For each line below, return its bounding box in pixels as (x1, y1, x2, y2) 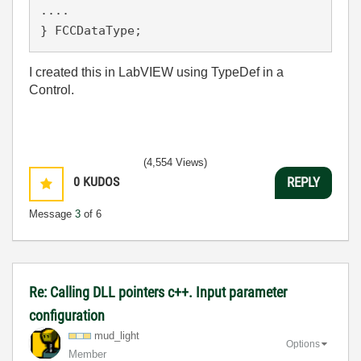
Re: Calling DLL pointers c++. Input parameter (29, 283, 287, 301)
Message (29, 207, 75, 220)
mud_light (94, 329, 139, 342)
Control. (29, 82, 77, 97)
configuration (29, 306, 105, 324)
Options (286, 338, 320, 351)
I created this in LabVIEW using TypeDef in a (29, 64, 284, 79)
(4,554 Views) (143, 156, 207, 168)
